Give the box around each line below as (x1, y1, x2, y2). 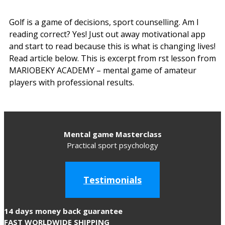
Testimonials (83, 173, 142, 186)
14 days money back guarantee (4, 205, 123, 216)
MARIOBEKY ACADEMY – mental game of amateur (9, 64, 196, 76)
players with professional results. (9, 76, 134, 88)
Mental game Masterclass (63, 129, 162, 139)
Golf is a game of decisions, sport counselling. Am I (9, 16, 199, 28)
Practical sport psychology (67, 140, 158, 150)
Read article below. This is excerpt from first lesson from (9, 52, 216, 64)
